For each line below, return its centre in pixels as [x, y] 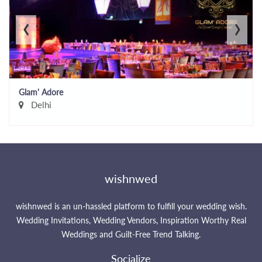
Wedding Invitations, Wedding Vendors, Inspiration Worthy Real [131, 220]
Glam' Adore [41, 92]
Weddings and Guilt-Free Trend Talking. [131, 235]
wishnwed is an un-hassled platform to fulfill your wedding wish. [131, 206]
